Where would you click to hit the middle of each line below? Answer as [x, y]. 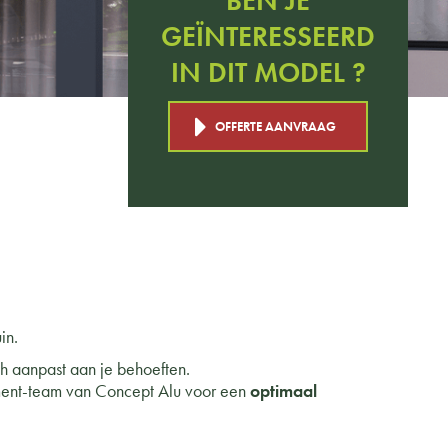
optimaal [283, 390]
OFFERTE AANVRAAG [275, 126]
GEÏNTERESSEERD [268, 36]
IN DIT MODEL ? [268, 72]
